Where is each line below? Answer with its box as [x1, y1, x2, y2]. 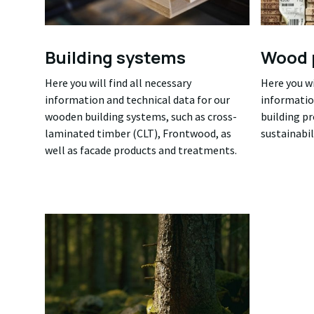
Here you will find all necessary [45, 75, 191, 90]
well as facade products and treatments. [45, 142, 237, 157]
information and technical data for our [45, 92, 230, 107]
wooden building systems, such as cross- [45, 109, 237, 123]
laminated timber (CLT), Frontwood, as [45, 125, 231, 140]
